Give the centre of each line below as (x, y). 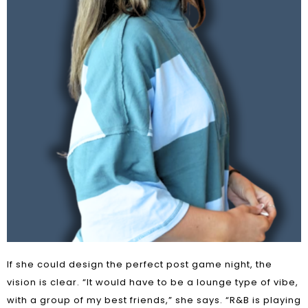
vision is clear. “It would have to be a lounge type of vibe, (153, 282)
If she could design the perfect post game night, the (140, 264)
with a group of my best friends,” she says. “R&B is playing (154, 300)
